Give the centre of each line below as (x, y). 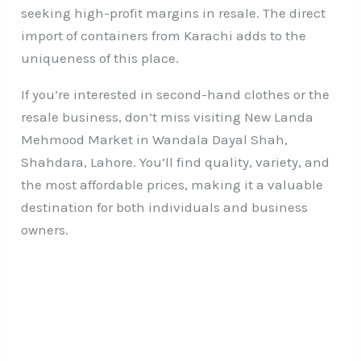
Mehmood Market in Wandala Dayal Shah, (155, 139)
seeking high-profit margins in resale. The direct (174, 12)
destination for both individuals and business (165, 207)
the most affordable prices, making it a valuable (172, 184)
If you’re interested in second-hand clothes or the (176, 94)
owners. (45, 229)
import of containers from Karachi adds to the (164, 35)
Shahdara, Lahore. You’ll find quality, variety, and (176, 162)
